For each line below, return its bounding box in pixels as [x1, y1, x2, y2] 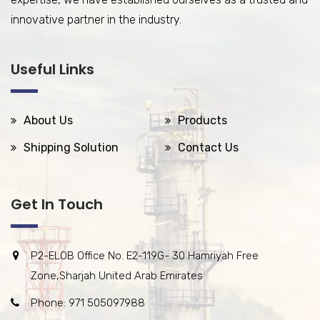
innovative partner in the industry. [11, 13, 181, 26]
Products [178, 114, 227, 127]
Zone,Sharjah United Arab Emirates [31, 269, 203, 282]
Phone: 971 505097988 [31, 296, 145, 309]
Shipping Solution [24, 141, 119, 154]
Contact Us [178, 141, 239, 154]
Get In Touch [11, 194, 103, 214]
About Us [24, 114, 73, 127]
